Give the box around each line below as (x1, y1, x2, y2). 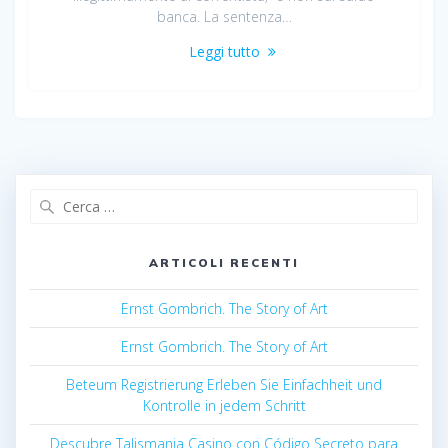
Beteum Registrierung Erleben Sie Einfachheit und (66, 374, 382, 394)
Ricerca (223, 187, 272, 208)
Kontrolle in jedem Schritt (142, 395, 306, 415)
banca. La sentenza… (156, 6, 292, 26)
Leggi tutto (188, 41, 260, 61)
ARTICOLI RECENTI (149, 254, 299, 270)
